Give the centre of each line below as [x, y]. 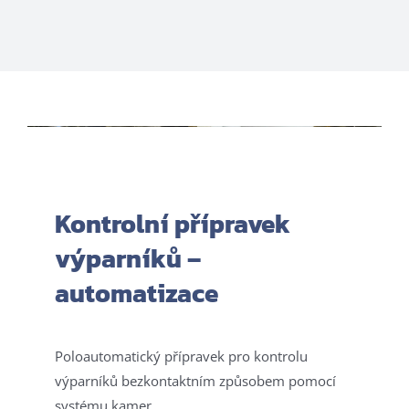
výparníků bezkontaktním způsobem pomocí [195, 381]
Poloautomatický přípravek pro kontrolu [181, 357]
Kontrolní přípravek [172, 224]
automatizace [136, 294]
